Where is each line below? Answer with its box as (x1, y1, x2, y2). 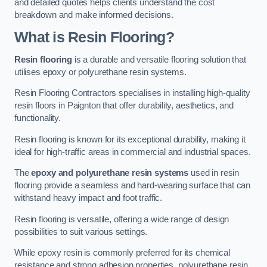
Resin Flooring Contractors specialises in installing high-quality (14, 88, 250, 98)
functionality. (14, 113, 61, 123)
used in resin (188, 168, 240, 178)
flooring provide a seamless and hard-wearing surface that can (14, 181, 251, 191)
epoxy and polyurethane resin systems (31, 168, 189, 178)
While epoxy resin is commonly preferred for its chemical (14, 248, 230, 258)
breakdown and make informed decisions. (14, 10, 173, 20)
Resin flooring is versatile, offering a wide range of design (14, 214, 229, 224)
